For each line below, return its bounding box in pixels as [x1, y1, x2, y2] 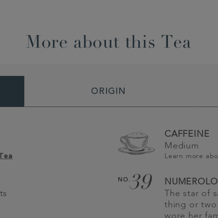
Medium [164, 141, 199, 150]
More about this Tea [25, 35, 192, 53]
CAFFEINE [164, 129, 210, 139]
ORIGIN [91, 87, 126, 96]
